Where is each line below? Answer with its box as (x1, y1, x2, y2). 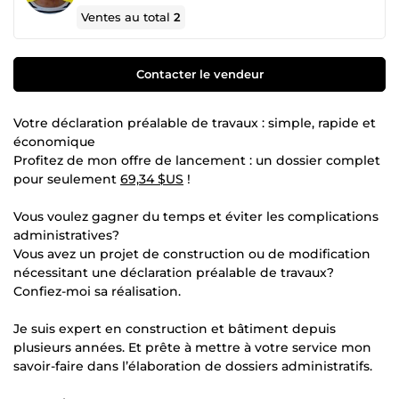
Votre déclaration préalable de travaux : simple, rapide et (13, 114, 376, 131)
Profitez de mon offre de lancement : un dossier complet (13, 151, 380, 168)
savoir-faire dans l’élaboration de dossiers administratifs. (13, 357, 372, 374)
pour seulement (13, 170, 120, 187)
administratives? (13, 226, 119, 243)
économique (13, 133, 95, 150)
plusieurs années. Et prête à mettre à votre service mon (13, 338, 371, 355)
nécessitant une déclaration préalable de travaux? (13, 264, 334, 281)
